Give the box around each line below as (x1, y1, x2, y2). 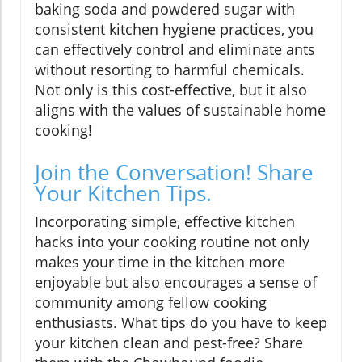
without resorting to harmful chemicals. (35, 60, 305, 80)
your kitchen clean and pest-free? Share (35, 333, 303, 353)
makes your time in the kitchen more (35, 252, 285, 272)
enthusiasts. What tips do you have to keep (35, 313, 327, 333)
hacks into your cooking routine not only (35, 232, 309, 252)
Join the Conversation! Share (35, 158, 314, 187)
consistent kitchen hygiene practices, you (35, 19, 314, 40)
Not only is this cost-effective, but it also (35, 80, 307, 100)
